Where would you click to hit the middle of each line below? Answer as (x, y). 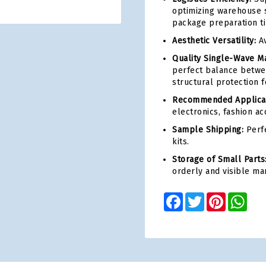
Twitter (218, 197)
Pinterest (245, 197)
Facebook (202, 197)
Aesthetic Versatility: (214, 41)
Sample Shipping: (208, 130)
